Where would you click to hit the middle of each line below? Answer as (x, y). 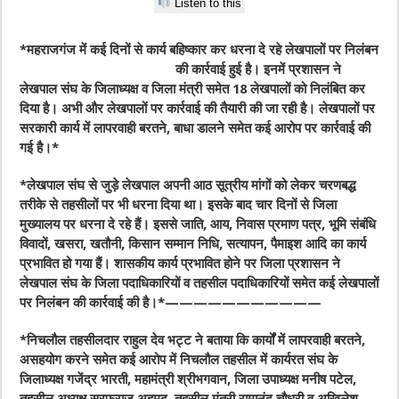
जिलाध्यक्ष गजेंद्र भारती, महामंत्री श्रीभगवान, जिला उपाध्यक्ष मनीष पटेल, (188, 380)
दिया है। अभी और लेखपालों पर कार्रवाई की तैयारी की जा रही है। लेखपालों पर (198, 109)
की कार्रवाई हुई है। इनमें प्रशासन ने (259, 70)
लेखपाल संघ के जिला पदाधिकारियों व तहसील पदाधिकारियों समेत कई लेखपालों (199, 284)
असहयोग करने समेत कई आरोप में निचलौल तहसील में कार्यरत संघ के (179, 360)
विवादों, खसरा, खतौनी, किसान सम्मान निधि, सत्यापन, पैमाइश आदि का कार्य (193, 244)
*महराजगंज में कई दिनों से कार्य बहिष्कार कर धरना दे (145, 50)
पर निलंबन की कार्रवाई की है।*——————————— (171, 303)
